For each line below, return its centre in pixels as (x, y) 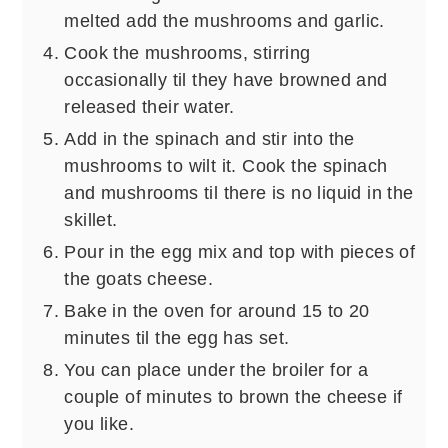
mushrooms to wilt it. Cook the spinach (226, 165)
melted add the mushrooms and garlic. (224, 20)
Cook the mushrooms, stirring (187, 52)
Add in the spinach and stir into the (209, 138)
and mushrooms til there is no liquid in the (239, 192)
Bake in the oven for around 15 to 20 (217, 310)
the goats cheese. (139, 278)
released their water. (149, 106)
